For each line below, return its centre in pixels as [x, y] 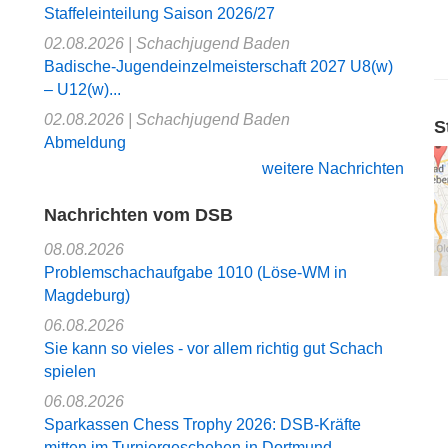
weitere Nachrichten [333, 168]
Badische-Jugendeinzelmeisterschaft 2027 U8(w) [218, 66]
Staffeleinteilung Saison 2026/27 [159, 13]
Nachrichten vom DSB [138, 214]
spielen [70, 371]
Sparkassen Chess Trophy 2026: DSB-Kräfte [202, 424]
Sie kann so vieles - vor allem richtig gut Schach [213, 348]
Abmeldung [85, 142]
